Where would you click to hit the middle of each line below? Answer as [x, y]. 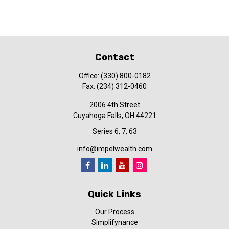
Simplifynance [114, 222]
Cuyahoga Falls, [98, 116]
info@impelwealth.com [114, 149]
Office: [89, 76]
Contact [114, 57]
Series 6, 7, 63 [114, 131]
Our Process [114, 212]
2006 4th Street [114, 105]
